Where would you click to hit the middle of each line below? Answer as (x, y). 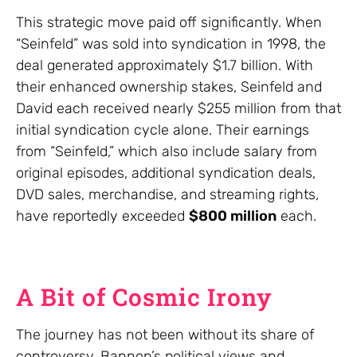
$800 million (233, 216)
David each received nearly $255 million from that (178, 109)
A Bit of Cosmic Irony (144, 297)
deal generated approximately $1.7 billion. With (165, 66)
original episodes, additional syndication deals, (166, 173)
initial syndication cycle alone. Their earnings (163, 130)
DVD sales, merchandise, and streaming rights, (167, 195)
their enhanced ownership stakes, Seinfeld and (169, 87)
